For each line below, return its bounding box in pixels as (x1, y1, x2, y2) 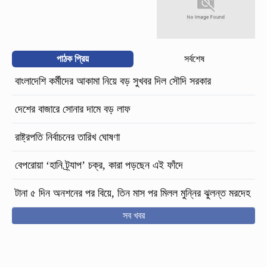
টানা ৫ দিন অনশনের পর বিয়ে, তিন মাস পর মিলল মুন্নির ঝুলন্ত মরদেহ (15, 187, 250, 199)
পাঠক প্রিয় (57, 53, 89, 64)
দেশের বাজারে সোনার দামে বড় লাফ (15, 103, 131, 115)
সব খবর (122, 210, 145, 221)
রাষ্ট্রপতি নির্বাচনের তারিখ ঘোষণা (15, 131, 123, 143)
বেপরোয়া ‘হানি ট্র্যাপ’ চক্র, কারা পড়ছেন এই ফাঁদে (15, 159, 183, 171)
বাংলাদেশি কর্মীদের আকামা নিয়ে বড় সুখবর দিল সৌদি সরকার (15, 74, 211, 87)
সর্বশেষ (184, 53, 204, 64)
